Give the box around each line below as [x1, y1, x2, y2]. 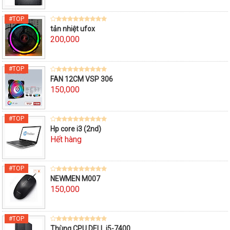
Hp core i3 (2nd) [50, 124, 101, 133]
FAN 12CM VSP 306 [50, 74, 113, 83]
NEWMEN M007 [50, 175, 100, 183]
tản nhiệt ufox [50, 25, 95, 33]
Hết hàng [50, 134, 82, 144]
